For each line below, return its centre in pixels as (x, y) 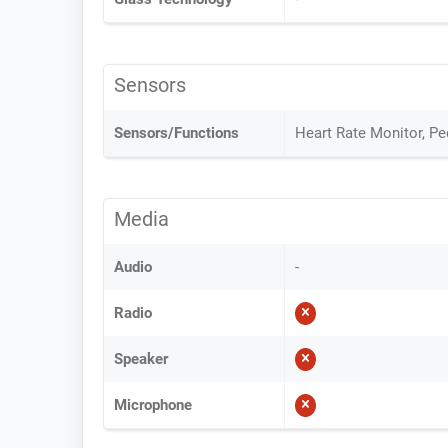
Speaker (141, 359)
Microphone (153, 405)
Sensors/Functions (176, 133)
